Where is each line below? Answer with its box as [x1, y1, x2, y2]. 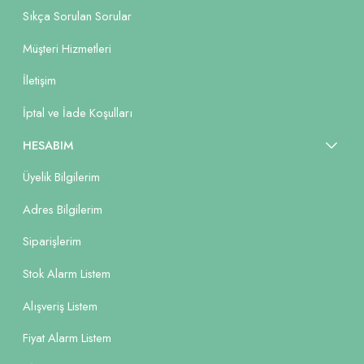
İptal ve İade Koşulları [23, 104, 132, 123]
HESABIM [23, 136, 73, 154]
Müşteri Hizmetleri [23, 39, 111, 58]
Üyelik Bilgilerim [23, 168, 100, 187]
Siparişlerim [23, 232, 81, 251]
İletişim [23, 71, 56, 90]
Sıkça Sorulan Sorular [23, 7, 132, 26]
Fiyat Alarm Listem [23, 329, 111, 348]
